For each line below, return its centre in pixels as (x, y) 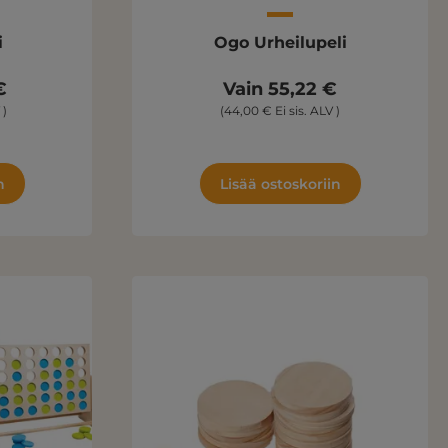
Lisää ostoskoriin (280, 183)
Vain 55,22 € (280, 88)
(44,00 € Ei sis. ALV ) (280, 110)
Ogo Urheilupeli (280, 42)
